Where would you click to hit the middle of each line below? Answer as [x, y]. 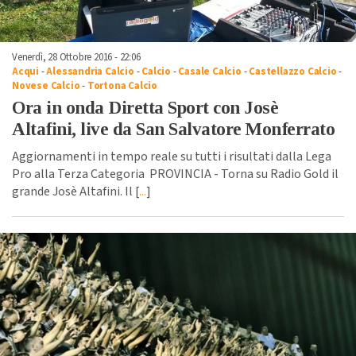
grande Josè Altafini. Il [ [75, 192]
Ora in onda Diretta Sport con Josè [145, 108]
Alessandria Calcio [90, 72]
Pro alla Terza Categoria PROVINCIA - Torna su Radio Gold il [175, 174]
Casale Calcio [210, 72]
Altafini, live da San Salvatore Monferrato [173, 130]
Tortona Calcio [122, 86]
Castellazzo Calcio [293, 72]
